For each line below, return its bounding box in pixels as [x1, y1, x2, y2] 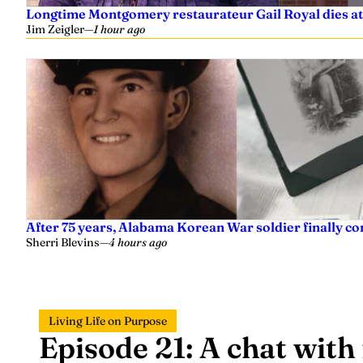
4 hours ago [109, 235, 167, 250]
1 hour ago [93, 22, 145, 36]
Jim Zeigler [26, 22, 84, 36]
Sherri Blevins [26, 235, 100, 250]
